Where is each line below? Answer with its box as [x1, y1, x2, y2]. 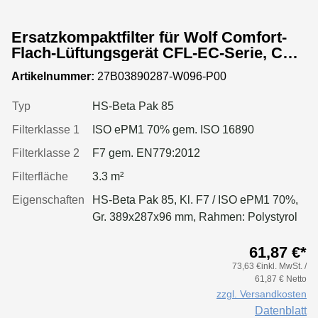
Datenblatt [255, 304, 307, 317]
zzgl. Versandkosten [216, 287, 307, 300]
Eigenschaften [12, 193, 84, 206]
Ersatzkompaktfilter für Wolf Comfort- [11, 28, 287, 46]
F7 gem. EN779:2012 [92, 146, 200, 159]
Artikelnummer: [11, 70, 94, 82]
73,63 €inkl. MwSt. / [232, 261, 307, 271]
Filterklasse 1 [12, 123, 79, 136]
